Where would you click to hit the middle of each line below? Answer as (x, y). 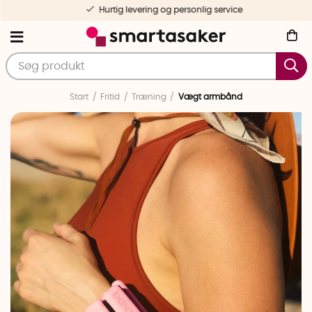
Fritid (110, 97)
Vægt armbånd (210, 97)
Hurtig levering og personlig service (162, 10)
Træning (149, 97)
